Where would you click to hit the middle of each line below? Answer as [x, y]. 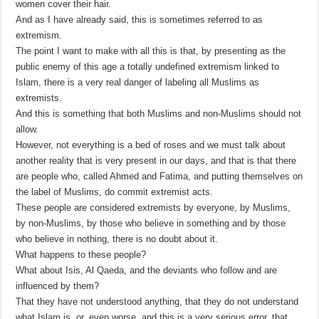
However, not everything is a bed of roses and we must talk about [151, 145]
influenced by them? [58, 286]
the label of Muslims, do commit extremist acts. [115, 192]
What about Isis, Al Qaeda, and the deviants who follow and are [147, 271]
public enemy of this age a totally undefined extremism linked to [148, 67]
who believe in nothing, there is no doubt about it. [117, 239]
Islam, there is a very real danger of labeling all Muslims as [138, 83]
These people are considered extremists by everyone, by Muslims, [153, 208]
